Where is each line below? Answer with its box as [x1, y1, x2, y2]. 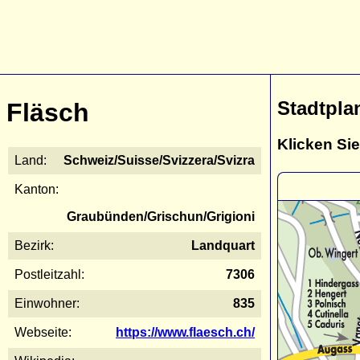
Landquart [191, 238, 255, 252]
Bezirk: [14, 238, 54, 252]
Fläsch [6, 98, 89, 128]
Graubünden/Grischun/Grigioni [67, 209, 255, 223]
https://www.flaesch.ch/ [116, 325, 255, 339]
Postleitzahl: [14, 267, 84, 281]
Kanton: [14, 182, 59, 196]
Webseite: [14, 325, 72, 339]
